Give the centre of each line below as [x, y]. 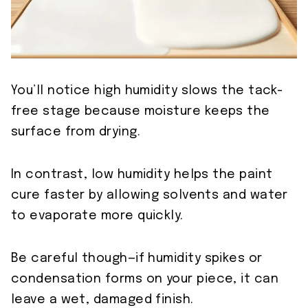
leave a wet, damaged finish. [102, 300]
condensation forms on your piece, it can [145, 279]
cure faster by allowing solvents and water [150, 196]
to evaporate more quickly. [97, 216]
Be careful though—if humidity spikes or [137, 259]
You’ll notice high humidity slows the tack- [147, 91]
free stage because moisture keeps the [141, 112]
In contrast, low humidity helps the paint [142, 175]
